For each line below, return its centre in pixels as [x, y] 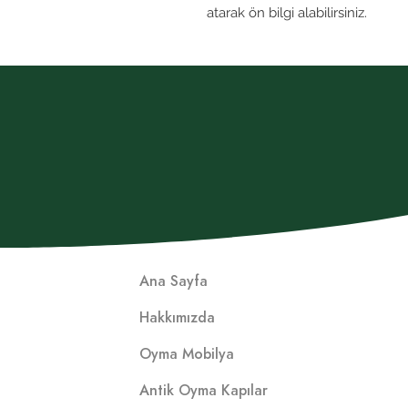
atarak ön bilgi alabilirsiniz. [287, 13]
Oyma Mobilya [187, 354]
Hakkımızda [178, 317]
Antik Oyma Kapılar [204, 390]
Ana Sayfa [174, 281]
